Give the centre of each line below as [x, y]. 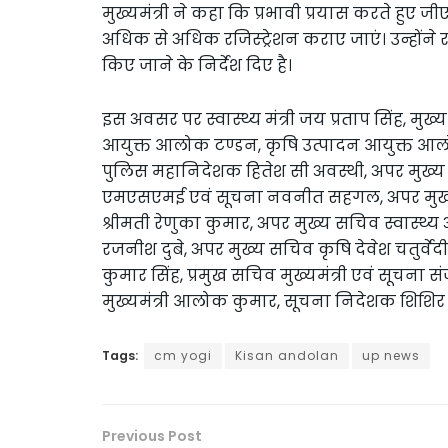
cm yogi [183, 355]
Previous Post [152, 435]
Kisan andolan [287, 355]
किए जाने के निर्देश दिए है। [197, 65]
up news [391, 355]
